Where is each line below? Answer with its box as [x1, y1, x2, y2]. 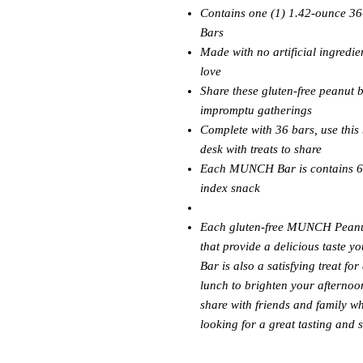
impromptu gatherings [200, 104, 312, 117]
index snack [200, 181, 260, 195]
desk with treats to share [200, 143, 322, 156]
